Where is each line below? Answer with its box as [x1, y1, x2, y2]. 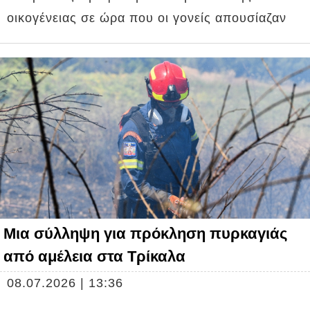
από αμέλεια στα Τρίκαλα [3, 248, 185, 266]
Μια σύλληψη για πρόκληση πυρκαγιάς [3, 225, 287, 243]
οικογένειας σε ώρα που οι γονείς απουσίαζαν [7, 11, 286, 26]
